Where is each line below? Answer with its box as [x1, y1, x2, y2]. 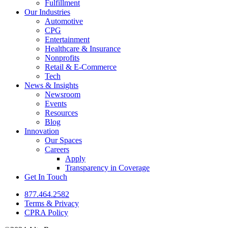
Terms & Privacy [24, 198, 79, 208]
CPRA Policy [24, 208, 68, 217]
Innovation [24, 126, 59, 135]
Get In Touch [24, 172, 67, 181]
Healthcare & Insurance [45, 44, 121, 53]
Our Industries [24, 7, 70, 16]
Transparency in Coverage [65, 163, 150, 172]
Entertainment [45, 35, 90, 44]
